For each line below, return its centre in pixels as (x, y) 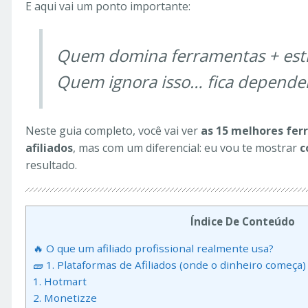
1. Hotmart (60, 282)
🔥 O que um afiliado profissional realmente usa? (153, 249)
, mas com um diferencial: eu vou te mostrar (186, 148)
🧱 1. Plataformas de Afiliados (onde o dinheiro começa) (169, 265)
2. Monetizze (65, 298)
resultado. (51, 165)
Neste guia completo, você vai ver (113, 131)
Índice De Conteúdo (242, 221)
